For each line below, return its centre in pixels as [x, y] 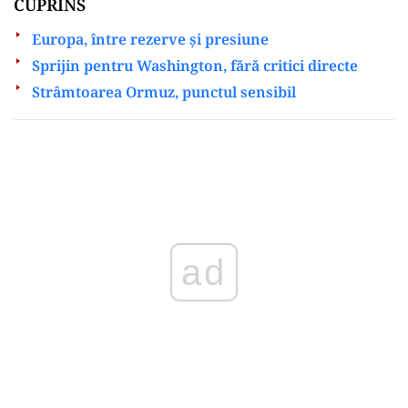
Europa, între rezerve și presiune [150, 39]
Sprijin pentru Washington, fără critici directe [195, 65]
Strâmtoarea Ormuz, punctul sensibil [164, 92]
